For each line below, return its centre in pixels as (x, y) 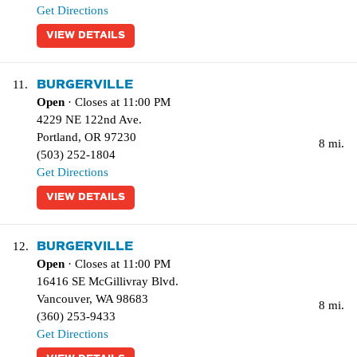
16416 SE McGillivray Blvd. (108, 281)
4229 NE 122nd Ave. (89, 120)
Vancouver (63, 299)
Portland (57, 137)
